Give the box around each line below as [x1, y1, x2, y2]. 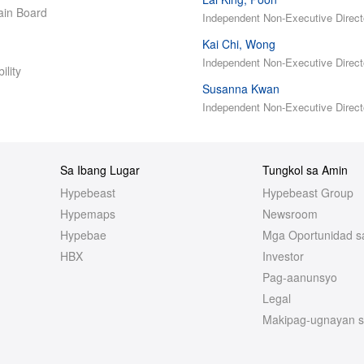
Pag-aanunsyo [262, 269, 337, 285]
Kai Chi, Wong [202, 36, 275, 52]
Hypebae [60, 227, 106, 243]
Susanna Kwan [202, 80, 279, 97]
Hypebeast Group [262, 184, 353, 201]
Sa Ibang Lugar [60, 162, 140, 178]
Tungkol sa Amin [262, 162, 348, 178]
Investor [262, 248, 304, 264]
